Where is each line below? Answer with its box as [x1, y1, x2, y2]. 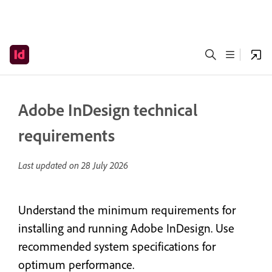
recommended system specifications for [18, 239, 216, 254]
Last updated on [18, 159, 81, 171]
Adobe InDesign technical [18, 99, 197, 120]
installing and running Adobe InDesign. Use [18, 220, 234, 236]
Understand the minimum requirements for [18, 202, 236, 217]
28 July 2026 [81, 159, 128, 171]
